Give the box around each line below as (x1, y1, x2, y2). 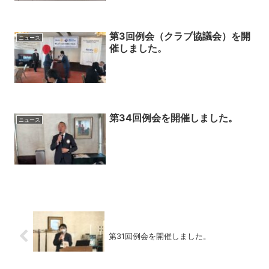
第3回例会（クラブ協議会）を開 (109, 29, 251, 42)
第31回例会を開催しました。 (108, 231, 211, 241)
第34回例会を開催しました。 (109, 111, 238, 124)
